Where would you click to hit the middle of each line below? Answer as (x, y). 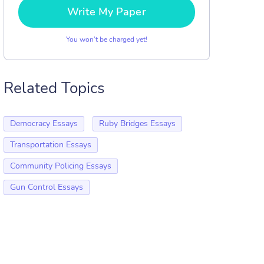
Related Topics (54, 88)
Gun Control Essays (47, 187)
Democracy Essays (44, 123)
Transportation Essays (51, 145)
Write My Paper (107, 12)
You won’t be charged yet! (107, 39)
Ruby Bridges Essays (137, 123)
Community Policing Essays (61, 166)
